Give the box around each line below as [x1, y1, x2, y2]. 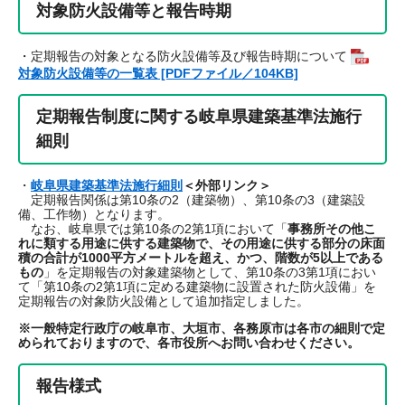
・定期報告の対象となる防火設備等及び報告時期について [18, 48, 351, 63]
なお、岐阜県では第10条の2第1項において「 [18, 221, 287, 237]
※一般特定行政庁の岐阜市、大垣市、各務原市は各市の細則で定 [18, 321, 385, 336]
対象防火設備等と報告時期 [36, 2, 231, 21]
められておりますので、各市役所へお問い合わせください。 [18, 335, 360, 351]
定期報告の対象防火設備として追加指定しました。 [18, 294, 309, 309]
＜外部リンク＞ [183, 178, 271, 193]
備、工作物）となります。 [18, 207, 170, 222]
